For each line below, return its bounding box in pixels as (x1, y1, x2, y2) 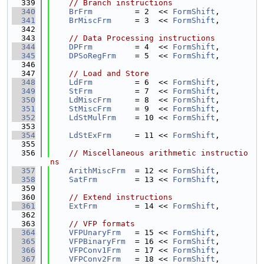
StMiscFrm (69, 104, 111, 113)
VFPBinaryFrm (69, 237, 126, 246)
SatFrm (69, 175, 97, 184)
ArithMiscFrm (69, 166, 126, 175)
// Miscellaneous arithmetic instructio (69, 148, 248, 157)
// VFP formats (69, 219, 135, 228)
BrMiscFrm (69, 16, 111, 25)
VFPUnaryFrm (69, 228, 121, 237)
